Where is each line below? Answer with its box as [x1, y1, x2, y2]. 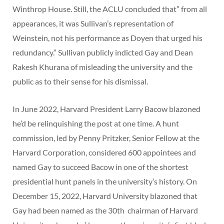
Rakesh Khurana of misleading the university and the [12, 62, 192, 72]
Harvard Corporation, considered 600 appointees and [12, 147, 196, 157]
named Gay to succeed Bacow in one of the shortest [12, 162, 188, 172]
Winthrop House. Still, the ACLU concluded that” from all [12, 4, 207, 14]
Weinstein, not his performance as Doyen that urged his [12, 33, 202, 43]
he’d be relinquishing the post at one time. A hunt [12, 118, 179, 128]
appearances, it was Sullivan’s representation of [12, 18, 173, 28]
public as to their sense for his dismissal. [12, 76, 148, 86]
